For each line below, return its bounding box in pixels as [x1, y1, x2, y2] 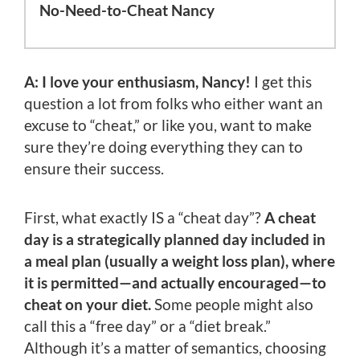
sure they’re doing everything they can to [24, 137, 303, 157]
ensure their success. [24, 159, 164, 178]
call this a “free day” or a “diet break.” [24, 317, 271, 336]
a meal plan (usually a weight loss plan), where [24, 252, 335, 271]
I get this [254, 72, 312, 92]
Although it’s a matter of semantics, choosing [24, 338, 326, 358]
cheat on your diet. [24, 295, 154, 314]
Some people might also [154, 295, 313, 314]
